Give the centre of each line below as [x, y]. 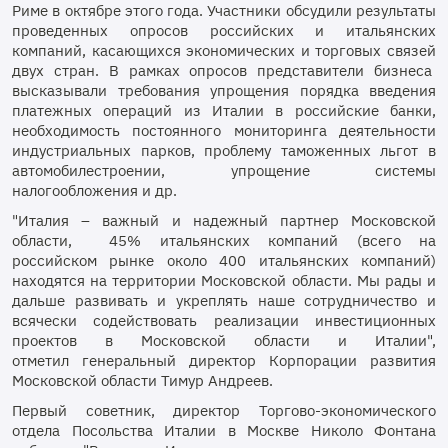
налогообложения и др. [94, 190]
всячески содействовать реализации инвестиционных [224, 320]
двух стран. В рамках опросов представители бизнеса [224, 70]
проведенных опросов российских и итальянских [224, 30]
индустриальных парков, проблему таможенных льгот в [224, 150]
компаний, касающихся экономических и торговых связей [224, 50]
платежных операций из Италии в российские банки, [224, 110]
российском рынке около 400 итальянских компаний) [224, 260]
